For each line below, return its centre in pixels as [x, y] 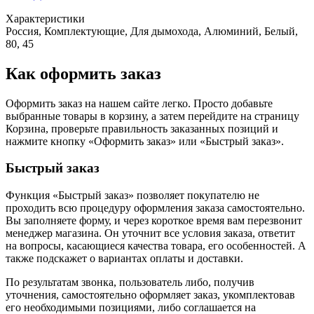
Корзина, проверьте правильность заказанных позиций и [142, 128]
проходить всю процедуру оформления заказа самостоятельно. [155, 208]
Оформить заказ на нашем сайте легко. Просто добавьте [139, 103]
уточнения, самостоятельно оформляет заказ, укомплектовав [150, 295]
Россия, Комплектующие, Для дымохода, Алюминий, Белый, [152, 31]
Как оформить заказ [83, 73]
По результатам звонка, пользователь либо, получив [130, 282]
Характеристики [45, 18]
